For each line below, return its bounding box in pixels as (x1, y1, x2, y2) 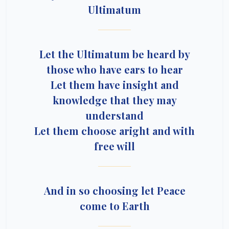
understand (85, 108, 144, 122)
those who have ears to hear (46, 62, 183, 76)
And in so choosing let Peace (43, 184, 186, 197)
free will (94, 139, 135, 153)
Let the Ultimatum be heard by (39, 47, 190, 61)
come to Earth (79, 199, 150, 213)
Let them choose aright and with (34, 124, 195, 138)
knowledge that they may (52, 93, 177, 107)
